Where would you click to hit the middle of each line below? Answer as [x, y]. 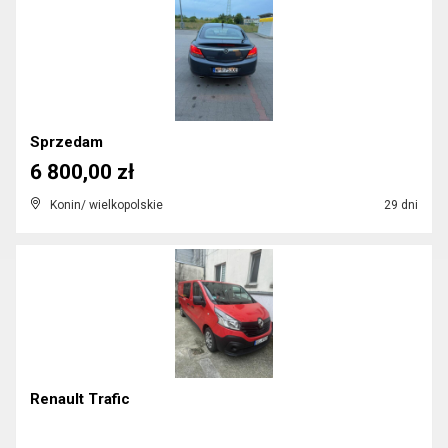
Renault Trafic [80, 399]
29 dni [399, 205]
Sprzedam [66, 142]
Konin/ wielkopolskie [106, 205]
